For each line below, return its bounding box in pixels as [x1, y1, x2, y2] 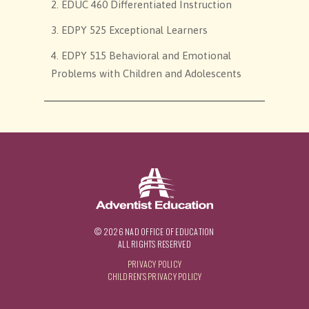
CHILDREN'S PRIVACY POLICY [107, 270, 202, 283]
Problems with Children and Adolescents [51, 68, 241, 80]
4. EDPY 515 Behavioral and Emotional [51, 50, 231, 62]
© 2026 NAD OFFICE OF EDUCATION [94, 226, 215, 238]
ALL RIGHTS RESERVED [118, 238, 191, 250]
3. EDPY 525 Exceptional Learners [51, 24, 208, 37]
